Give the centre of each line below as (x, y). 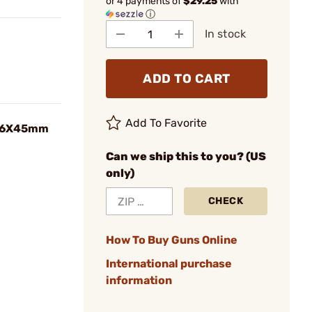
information (139, 280)
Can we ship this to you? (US (186, 156)
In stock (225, 34)
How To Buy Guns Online (172, 240)
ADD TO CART (187, 79)
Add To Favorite (166, 123)
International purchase (169, 264)
